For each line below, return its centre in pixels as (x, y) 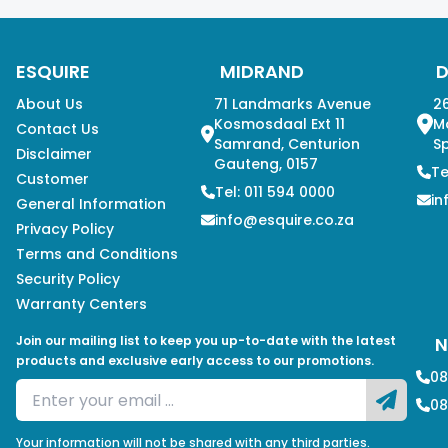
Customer (52, 179)
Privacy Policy (64, 229)
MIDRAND (261, 71)
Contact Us (57, 129)
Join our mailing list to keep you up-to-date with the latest (205, 340)
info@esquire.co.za (284, 220)
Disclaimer (53, 154)
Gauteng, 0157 (266, 164)
